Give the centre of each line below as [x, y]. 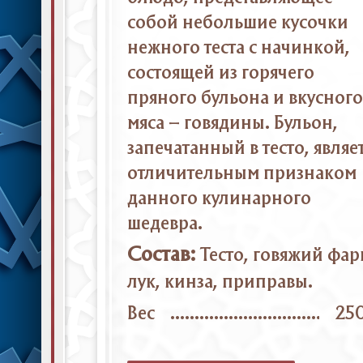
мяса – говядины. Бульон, [232, 123]
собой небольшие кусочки [237, 23]
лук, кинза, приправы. [220, 283]
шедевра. [164, 224]
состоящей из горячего [220, 73]
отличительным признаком [241, 173]
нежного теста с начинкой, [238, 48]
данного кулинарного [219, 199]
